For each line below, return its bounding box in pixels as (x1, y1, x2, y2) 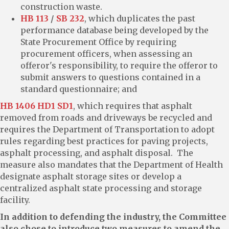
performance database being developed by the (20, 25, 209, 35)
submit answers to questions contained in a (20, 72, 200, 82)
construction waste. (20, 1, 102, 12)
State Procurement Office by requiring (20, 36, 176, 47)
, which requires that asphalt (73, 100, 192, 111)
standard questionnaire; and (20, 83, 137, 94)
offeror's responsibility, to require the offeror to (20, 60, 218, 71)
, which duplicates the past (84, 13, 195, 24)
